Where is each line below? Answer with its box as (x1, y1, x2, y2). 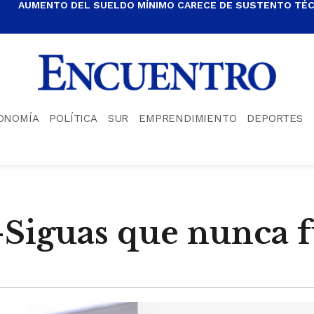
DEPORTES (247, 111, 303, 125)
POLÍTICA (49, 111, 97, 125)
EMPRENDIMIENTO (139, 111, 237, 125)
